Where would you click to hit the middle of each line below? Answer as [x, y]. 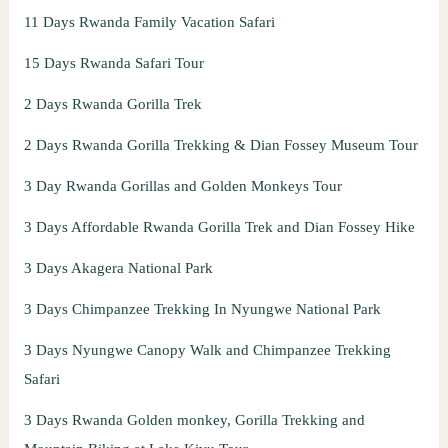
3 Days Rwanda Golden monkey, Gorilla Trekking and [194, 420]
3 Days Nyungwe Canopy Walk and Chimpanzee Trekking [207, 350]
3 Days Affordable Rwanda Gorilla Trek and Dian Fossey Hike [219, 227]
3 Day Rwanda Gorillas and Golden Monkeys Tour [182, 186]
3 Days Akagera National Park [120, 268]
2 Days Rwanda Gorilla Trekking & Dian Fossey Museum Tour [220, 145]
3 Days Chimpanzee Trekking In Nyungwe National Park [202, 309]
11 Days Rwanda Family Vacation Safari [149, 22]
